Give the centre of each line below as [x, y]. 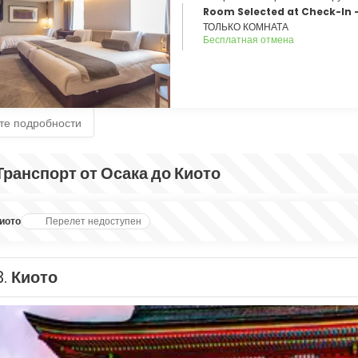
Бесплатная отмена [249, 40]
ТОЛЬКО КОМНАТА [246, 27]
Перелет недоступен [93, 221]
